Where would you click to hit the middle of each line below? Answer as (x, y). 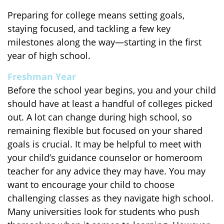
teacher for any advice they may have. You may (106, 171)
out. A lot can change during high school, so (100, 117)
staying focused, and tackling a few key (89, 28)
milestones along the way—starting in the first (104, 42)
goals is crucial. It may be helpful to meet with (104, 144)
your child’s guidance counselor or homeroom (105, 157)
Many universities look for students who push (103, 211)
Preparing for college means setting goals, (96, 15)
